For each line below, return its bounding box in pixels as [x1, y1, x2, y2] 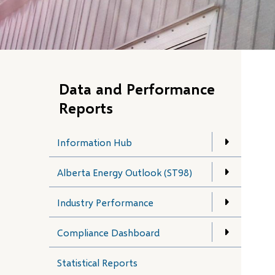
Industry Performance [57, 196, 153, 208]
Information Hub [57, 136, 132, 148]
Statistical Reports [57, 256, 137, 268]
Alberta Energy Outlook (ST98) [57, 166, 192, 178]
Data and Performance [59, 79, 215, 98]
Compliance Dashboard [57, 226, 160, 238]
